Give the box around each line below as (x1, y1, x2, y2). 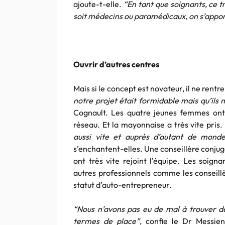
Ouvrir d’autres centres (73, 59, 159, 69)
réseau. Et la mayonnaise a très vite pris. (73, 120, 222, 130)
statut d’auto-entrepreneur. (73, 180, 172, 190)
